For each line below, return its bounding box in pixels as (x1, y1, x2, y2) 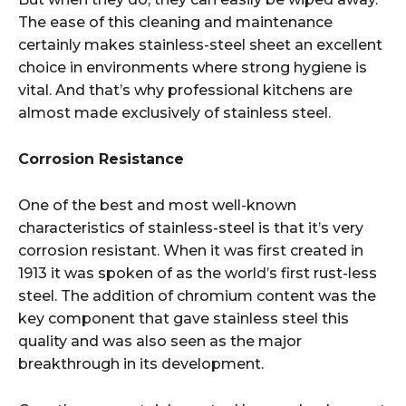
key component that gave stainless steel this (18, 309, 349, 327)
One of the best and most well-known (18, 196, 296, 214)
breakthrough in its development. (18, 354, 264, 372)
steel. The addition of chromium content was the (18, 286, 376, 304)
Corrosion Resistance (18, 150, 184, 168)
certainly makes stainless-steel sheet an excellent (18, 35, 382, 53)
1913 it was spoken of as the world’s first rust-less (18, 264, 377, 282)
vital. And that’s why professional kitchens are (18, 81, 353, 99)
